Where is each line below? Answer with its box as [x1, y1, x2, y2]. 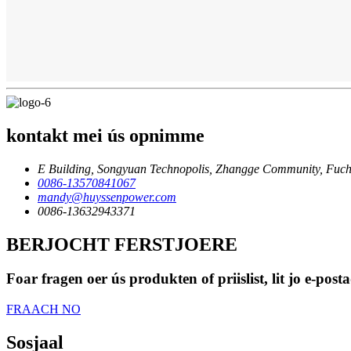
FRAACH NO [6, 302, 81, 317]
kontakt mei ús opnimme [6, 125, 204, 146]
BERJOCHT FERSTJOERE [6, 233, 237, 255]
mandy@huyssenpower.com [38, 190, 176, 204]
